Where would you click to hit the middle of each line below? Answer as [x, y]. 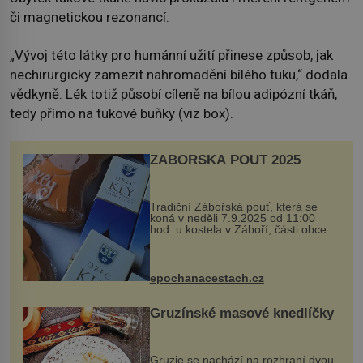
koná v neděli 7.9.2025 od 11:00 [232, 218]
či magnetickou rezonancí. [90, 17]
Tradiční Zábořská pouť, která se [233, 206]
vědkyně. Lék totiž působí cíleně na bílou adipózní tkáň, [173, 94]
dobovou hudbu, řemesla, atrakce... [241, 263]
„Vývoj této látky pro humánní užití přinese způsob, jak [171, 55]
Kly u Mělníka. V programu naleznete [244, 240]
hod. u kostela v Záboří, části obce [238, 229]
